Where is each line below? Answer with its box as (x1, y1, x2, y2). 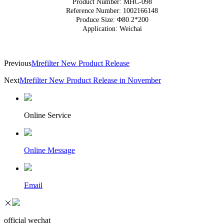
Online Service (24, 111, 71, 120)
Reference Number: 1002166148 (66, 7, 158, 15)
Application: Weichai (82, 25, 142, 33)
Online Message (24, 146, 75, 155)
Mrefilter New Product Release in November (19, 76, 161, 85)
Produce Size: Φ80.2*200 (75, 16, 148, 24)
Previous (4, 59, 31, 68)
